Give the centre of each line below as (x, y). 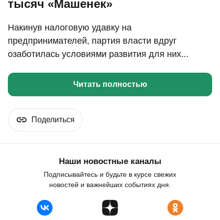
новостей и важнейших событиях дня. (110, 185)
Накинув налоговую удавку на (70, 28)
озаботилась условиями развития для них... (98, 54)
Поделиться (53, 120)
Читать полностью (110, 84)
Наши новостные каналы (110, 162)
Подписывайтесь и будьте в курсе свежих (110, 175)
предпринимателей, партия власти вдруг (92, 41)
